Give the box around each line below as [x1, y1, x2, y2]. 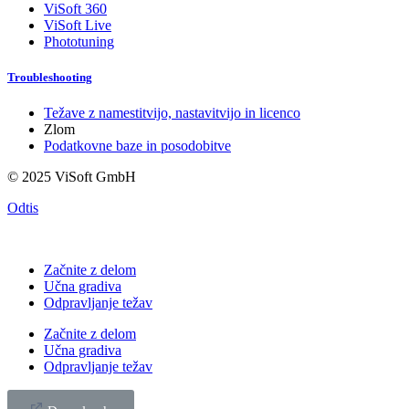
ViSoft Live [44, 16, 111, 33]
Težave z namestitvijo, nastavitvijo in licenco [44, 104, 300, 121]
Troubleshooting [7, 69, 92, 84]
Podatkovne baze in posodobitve [44, 137, 231, 153]
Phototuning [44, 33, 114, 49]
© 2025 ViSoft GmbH [7, 168, 136, 184]
